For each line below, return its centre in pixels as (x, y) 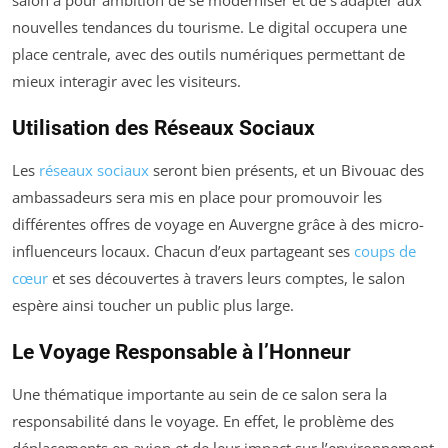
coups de (385, 251)
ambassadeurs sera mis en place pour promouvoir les (197, 197)
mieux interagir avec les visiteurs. (126, 81)
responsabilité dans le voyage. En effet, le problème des (203, 421)
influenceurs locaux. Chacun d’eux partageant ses (183, 251)
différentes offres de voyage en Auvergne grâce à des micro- (218, 224)
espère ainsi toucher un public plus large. (153, 305)
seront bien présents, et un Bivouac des (286, 170)
